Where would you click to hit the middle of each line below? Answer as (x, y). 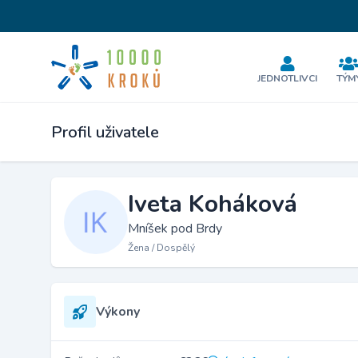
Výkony (118, 312)
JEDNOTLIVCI (288, 78)
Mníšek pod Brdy (175, 229)
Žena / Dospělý (161, 248)
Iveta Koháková (213, 204)
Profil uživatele (105, 132)
